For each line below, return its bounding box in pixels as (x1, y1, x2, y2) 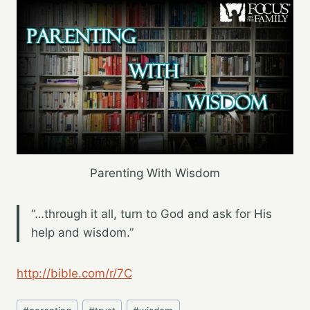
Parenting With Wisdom (90, 166, 220, 181)
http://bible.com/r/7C (17, 266, 132, 281)
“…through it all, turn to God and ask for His (31, 207, 272, 221)
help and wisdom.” (31, 226, 134, 240)
